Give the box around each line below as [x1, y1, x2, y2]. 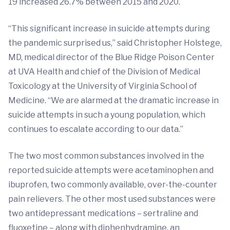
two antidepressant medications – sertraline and [8, 208, 198, 219]
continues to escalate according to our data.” [8, 124, 183, 135]
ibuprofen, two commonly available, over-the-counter [8, 180, 217, 190]
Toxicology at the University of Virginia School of [8, 81, 197, 91]
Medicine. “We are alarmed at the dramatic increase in [8, 95, 219, 106]
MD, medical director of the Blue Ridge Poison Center [8, 52, 215, 63]
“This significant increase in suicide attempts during [8, 24, 210, 34]
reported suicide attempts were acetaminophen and [8, 165, 214, 176]
